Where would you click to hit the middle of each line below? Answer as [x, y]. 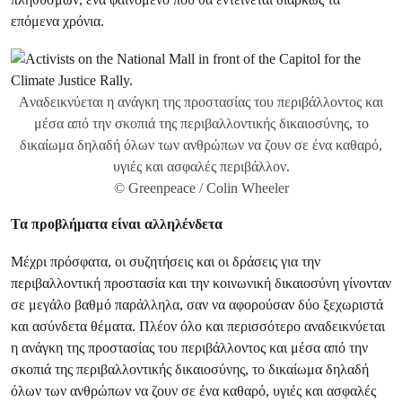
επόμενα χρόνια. [57, 21]
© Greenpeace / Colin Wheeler [201, 188]
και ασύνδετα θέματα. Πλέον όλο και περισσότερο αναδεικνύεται [198, 326]
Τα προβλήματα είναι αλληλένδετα [117, 224]
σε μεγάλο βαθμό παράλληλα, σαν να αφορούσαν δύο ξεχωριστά [197, 305]
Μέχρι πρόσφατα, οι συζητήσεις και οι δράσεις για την [166, 262]
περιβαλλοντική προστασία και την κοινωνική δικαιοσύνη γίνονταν [201, 283]
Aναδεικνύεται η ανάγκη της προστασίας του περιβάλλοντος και [201, 102]
